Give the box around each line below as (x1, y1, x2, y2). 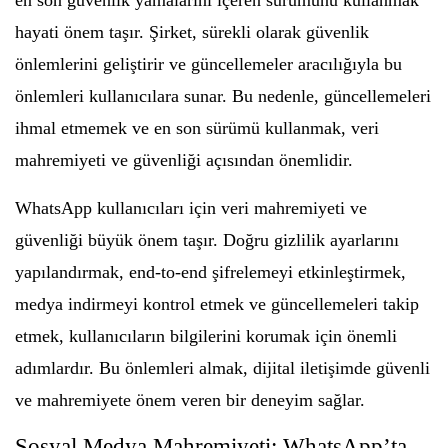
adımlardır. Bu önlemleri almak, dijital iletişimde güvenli (15, 358, 430, 378)
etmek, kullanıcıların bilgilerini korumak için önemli (15, 326, 397, 346)
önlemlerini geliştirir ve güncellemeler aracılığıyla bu (15, 54, 402, 74)
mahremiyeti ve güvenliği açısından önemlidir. (15, 150, 353, 170)
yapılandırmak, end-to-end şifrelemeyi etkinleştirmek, (15, 262, 406, 282)
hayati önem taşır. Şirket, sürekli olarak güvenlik (15, 22, 369, 42)
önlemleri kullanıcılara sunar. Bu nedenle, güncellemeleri (15, 86, 431, 106)
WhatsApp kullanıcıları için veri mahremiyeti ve (15, 198, 367, 218)
